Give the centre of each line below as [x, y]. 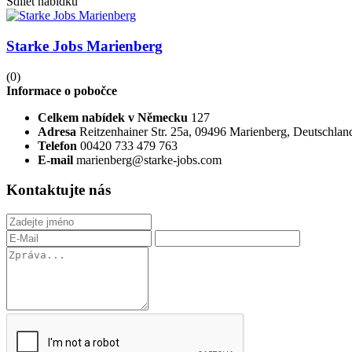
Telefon [59, 145]
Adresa [59, 131]
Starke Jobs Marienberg [84, 46]
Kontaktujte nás [59, 190]
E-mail [57, 159]
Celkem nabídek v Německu [113, 117]
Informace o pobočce [62, 90]
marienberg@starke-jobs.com [149, 159]
